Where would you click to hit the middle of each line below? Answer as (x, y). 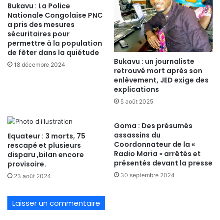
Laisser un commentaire (56, 203)
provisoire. (27, 164)
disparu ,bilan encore (46, 155)
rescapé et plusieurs (44, 146)
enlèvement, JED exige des (161, 80)
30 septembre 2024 (148, 175)
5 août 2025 (137, 102)
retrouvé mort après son (158, 71)
